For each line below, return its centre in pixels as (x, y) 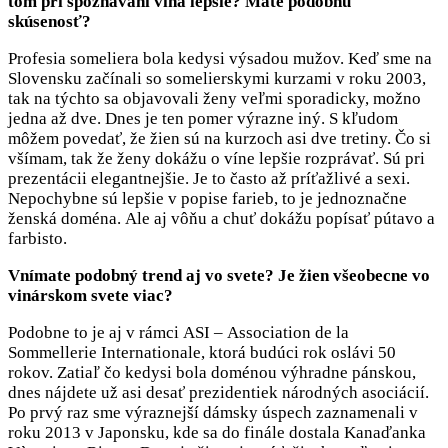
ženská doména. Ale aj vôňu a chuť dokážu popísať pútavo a (221, 219)
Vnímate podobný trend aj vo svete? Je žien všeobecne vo (219, 276)
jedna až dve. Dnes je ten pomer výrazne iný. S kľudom (203, 119)
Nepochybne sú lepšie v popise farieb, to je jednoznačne (207, 199)
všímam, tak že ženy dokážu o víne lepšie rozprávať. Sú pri (216, 159)
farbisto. (39, 239)
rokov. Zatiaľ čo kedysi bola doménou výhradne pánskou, (212, 373)
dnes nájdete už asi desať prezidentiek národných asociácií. (218, 393)
